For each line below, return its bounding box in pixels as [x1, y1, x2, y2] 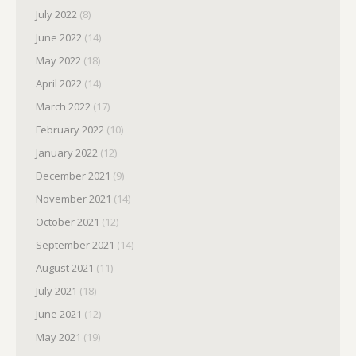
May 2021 [36, 330, 81, 344]
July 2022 [36, 7, 77, 21]
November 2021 [36, 192, 111, 206]
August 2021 [36, 261, 94, 275]
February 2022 [36, 122, 104, 137]
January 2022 [36, 145, 98, 160]
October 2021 [36, 215, 99, 229]
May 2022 [36, 53, 81, 68]
